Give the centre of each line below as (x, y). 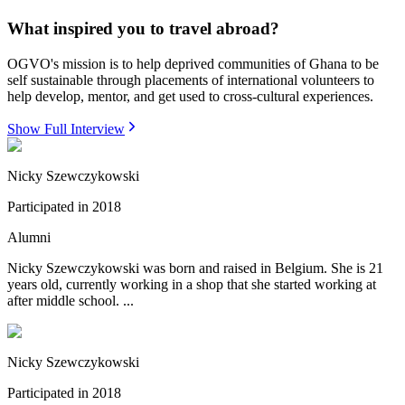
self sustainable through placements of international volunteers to (191, 80)
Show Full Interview (66, 129)
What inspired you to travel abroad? (143, 29)
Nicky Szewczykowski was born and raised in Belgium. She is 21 (195, 268)
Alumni (29, 238)
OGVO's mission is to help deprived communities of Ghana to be (193, 64)
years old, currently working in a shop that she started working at (192, 285)
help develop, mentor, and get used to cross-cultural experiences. (190, 97)
